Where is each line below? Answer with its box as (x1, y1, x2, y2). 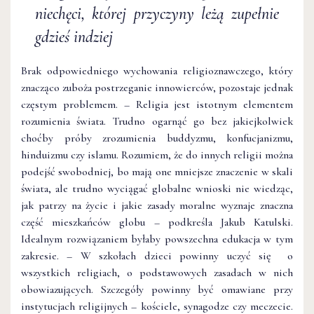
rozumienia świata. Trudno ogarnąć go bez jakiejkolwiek (21, 114, 293, 128)
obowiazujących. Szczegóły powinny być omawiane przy (21, 282, 293, 296)
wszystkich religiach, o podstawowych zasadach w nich (21, 265, 293, 280)
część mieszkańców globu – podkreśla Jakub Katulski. (21, 214, 293, 229)
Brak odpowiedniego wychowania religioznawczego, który (21, 63, 293, 78)
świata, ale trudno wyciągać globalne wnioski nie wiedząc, (21, 181, 293, 196)
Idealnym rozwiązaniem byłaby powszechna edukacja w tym (21, 231, 293, 246)
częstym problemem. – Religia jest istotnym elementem (21, 97, 293, 111)
